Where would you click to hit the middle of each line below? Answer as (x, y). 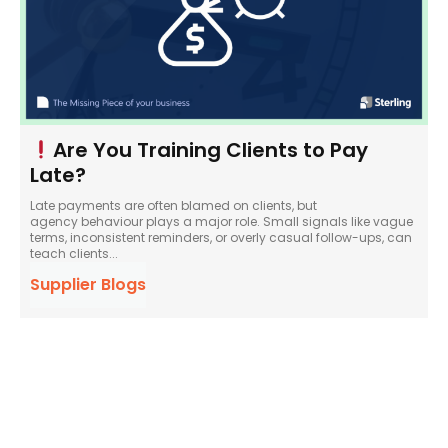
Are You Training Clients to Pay (210, 150)
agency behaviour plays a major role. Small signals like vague (221, 221)
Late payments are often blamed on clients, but (173, 205)
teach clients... (74, 253)
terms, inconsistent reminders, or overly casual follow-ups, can (221, 237)
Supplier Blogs (88, 284)
